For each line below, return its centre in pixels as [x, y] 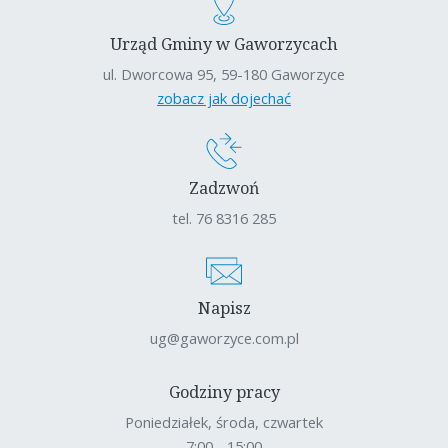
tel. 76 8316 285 [224, 218]
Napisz [224, 308]
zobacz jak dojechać [224, 98]
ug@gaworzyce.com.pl [224, 338]
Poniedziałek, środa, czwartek [224, 422]
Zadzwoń [224, 188]
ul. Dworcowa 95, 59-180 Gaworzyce [224, 74]
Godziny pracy [224, 392]
